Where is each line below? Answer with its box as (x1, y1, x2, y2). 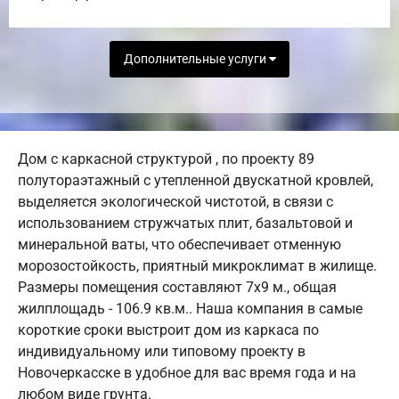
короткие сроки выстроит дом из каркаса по (18, 322, 319, 339)
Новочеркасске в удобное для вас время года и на (18, 364, 356, 382)
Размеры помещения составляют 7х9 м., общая (18, 279, 337, 297)
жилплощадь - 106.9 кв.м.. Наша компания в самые (18, 300, 362, 318)
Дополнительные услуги (123, 52, 269, 68)
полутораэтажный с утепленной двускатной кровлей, (18, 172, 373, 190)
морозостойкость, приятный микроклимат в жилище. (18, 257, 377, 275)
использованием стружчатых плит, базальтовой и (18, 215, 353, 232)
